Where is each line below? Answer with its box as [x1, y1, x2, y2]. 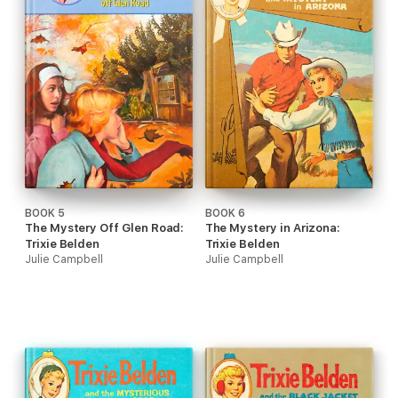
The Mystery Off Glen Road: [25, 221, 185, 235]
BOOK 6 [204, 207, 245, 220]
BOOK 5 [25, 207, 65, 220]
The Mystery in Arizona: [204, 221, 341, 235]
